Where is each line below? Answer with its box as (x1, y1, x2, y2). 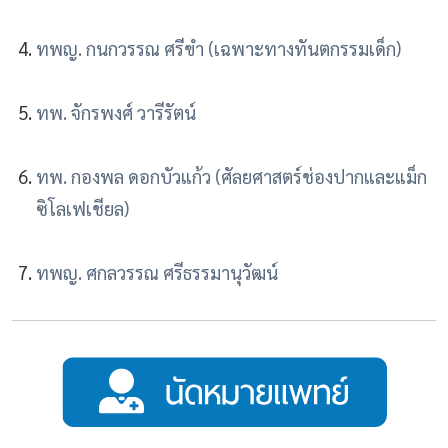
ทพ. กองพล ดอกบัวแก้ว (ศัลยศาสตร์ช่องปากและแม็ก (36, 164, 427, 189)
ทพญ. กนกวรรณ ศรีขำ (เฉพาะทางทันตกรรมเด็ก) (36, 36, 401, 61)
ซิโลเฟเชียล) (36, 196, 129, 221)
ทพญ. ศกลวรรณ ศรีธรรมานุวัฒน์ (36, 260, 278, 285)
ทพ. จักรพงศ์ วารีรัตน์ (36, 100, 196, 125)
